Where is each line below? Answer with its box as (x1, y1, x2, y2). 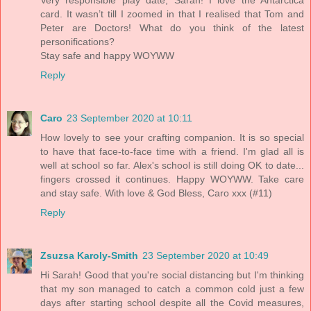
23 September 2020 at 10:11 (67, 112, 192, 124)
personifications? (40, 36, 115, 48)
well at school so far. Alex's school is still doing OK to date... (40, 160, 304, 171)
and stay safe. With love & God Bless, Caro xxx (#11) (40, 187, 272, 199)
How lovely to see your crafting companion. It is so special (40, 132, 304, 144)
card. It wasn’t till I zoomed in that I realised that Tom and (40, 8, 304, 20)
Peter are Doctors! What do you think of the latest (40, 22, 304, 34)
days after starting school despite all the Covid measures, (40, 297, 304, 309)
